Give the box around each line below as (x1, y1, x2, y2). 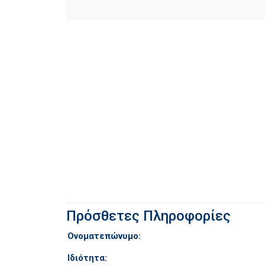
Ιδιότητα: (67, 253, 107, 263)
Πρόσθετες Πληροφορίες (66, 208, 231, 224)
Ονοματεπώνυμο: (67, 231, 141, 241)
